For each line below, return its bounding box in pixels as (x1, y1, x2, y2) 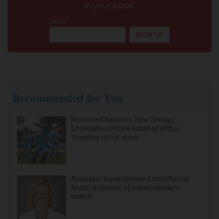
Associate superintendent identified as (71, 175, 190, 183)
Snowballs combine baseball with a (71, 125, 178, 132)
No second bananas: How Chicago (71, 116, 175, 124)
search (71, 193, 92, 200)
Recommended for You (12, 89, 123, 106)
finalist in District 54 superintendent (71, 184, 179, 192)
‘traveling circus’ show (71, 133, 138, 141)
